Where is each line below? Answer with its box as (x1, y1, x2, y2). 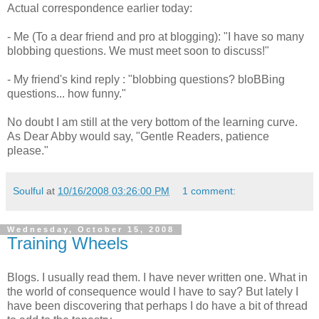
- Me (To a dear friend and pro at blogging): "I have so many (7, 31, 304, 43)
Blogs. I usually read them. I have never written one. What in (7, 271, 308, 284)
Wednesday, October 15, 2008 (7, 225, 174, 234)
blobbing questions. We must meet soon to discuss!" (7, 45, 269, 58)
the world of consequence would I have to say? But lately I (7, 286, 298, 298)
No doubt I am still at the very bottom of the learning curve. (7, 116, 298, 129)
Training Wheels (7, 234, 128, 253)
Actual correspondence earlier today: (7, 2, 192, 15)
